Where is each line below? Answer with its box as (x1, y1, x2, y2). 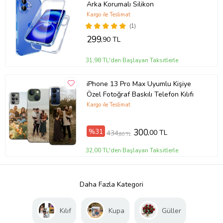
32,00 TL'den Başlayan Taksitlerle (86, 146, 179, 154)
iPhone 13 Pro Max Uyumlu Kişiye (86, 79, 191, 89)
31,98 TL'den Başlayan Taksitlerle (86, 56, 179, 64)
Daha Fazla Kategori (80, 179, 143, 189)
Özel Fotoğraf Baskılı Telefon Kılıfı (86, 90, 194, 100)
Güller (161, 206, 181, 216)
